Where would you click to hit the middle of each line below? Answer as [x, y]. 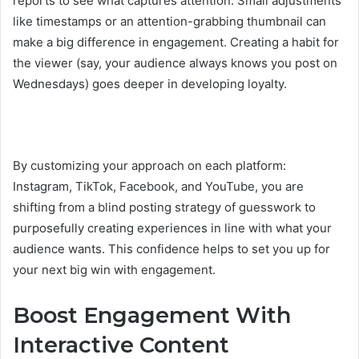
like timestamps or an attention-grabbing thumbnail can [169, 21]
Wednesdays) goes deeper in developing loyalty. [150, 83]
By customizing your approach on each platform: [149, 165]
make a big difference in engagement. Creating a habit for [176, 42]
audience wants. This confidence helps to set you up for [171, 248]
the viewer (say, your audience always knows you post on [175, 63]
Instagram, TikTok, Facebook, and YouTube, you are [158, 186]
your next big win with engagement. [114, 269]
